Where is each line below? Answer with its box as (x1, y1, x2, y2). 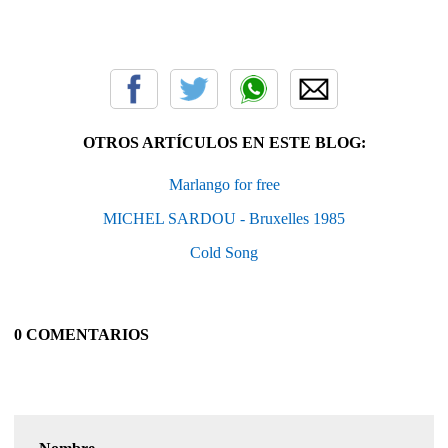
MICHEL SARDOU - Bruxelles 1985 (103, 209, 345, 227)
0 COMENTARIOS (14, 325, 149, 343)
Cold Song (190, 243, 258, 261)
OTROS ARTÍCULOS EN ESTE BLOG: (82, 133, 366, 151)
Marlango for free (168, 175, 280, 193)
